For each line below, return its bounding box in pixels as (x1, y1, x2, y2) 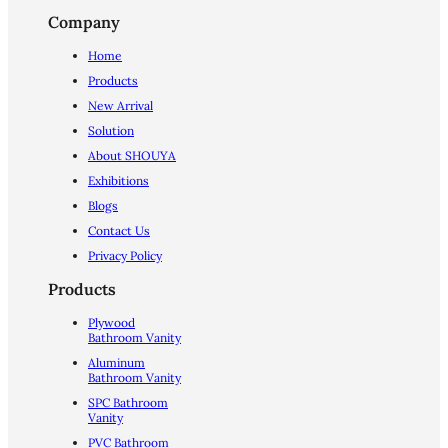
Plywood (88, 315, 135, 331)
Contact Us (88, 223, 150, 239)
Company (48, 12, 120, 33)
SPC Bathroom (88, 395, 168, 411)
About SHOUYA (88, 148, 176, 164)
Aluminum (88, 355, 145, 371)
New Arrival (88, 98, 153, 114)
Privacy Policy (88, 248, 162, 264)
